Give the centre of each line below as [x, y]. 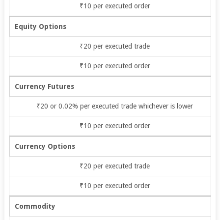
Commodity [35, 206]
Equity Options [40, 26]
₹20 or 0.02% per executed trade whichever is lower [115, 106]
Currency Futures [44, 86]
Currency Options [45, 146]
